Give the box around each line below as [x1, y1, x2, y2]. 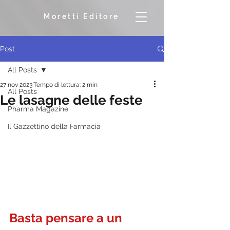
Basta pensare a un [9, 210, 125, 226]
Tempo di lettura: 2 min [33, 81, 98, 88]
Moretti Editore [44, 12, 120, 21]
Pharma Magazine [8, 105, 68, 113]
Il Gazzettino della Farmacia [8, 122, 101, 130]
